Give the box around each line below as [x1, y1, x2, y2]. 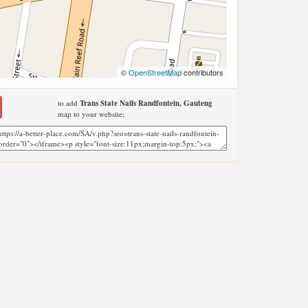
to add [57, 98, 80, 108]
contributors [181, 67, 223, 78]
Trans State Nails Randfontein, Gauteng [79, 98, 212, 109]
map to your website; [57, 109, 124, 119]
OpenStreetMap [129, 67, 181, 78]
